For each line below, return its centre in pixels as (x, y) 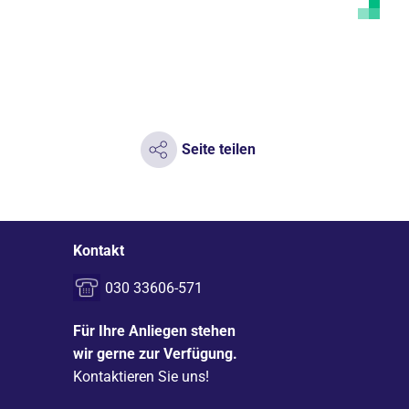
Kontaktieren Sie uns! (141, 377)
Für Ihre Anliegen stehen (154, 331)
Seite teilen (218, 149)
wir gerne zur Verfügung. (155, 354)
